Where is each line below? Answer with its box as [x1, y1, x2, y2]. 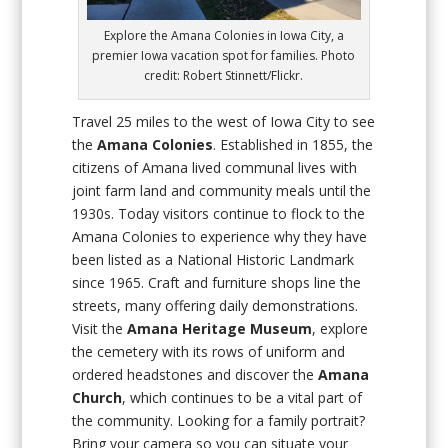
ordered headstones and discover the [72, 365, 319, 385]
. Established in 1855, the [213, 135, 374, 155]
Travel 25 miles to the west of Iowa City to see [72, 112, 376, 132]
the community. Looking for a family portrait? [72, 411, 366, 431]
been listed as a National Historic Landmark [72, 250, 355, 270]
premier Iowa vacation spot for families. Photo [92, 47, 356, 65]
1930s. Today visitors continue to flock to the [72, 204, 366, 224]
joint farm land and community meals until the [72, 181, 372, 201]
